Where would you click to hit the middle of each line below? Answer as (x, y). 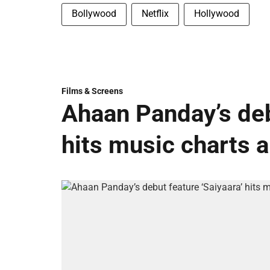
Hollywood (217, 13)
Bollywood (94, 13)
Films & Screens (92, 91)
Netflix (155, 13)
